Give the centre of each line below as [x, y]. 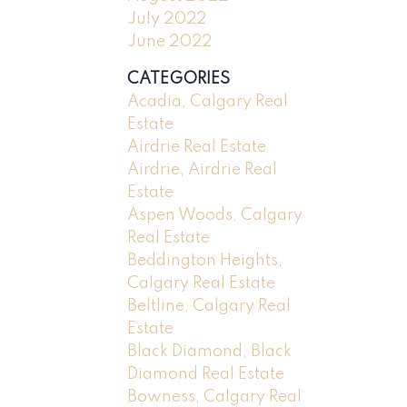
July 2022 [167, 19]
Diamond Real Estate [206, 374]
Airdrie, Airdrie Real [203, 169]
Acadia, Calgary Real [208, 101]
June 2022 [170, 41]
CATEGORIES [179, 79]
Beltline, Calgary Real [209, 306]
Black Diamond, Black [210, 351]
